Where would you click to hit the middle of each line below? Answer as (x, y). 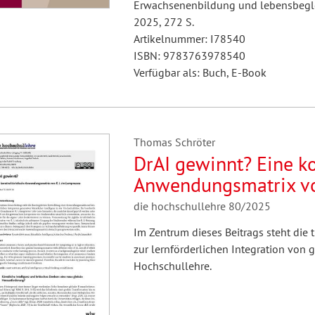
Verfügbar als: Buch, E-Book (200, 72)
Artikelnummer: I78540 (189, 39)
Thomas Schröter (174, 142)
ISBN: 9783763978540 (189, 56)
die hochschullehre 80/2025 (202, 206)
